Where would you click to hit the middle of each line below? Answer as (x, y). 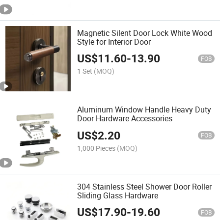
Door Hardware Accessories (125, 119)
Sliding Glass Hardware (118, 195)
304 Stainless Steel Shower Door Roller (145, 186)
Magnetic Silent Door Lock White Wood (145, 33)
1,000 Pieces (96, 148)
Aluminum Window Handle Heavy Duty (144, 110)
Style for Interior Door (114, 42)
